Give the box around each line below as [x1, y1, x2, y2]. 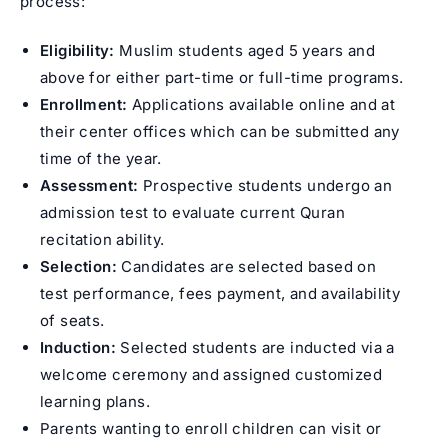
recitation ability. [40, 230, 165, 249]
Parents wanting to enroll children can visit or [40, 419, 382, 438]
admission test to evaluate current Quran [40, 203, 345, 222]
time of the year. [40, 149, 162, 168]
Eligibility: [40, 41, 115, 60]
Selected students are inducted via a [116, 338, 395, 357]
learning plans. [40, 392, 151, 411]
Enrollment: [40, 95, 128, 114]
